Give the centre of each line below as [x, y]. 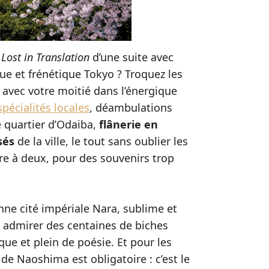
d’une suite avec [133, 57]
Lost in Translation [47, 57]
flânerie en [128, 124]
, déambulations [131, 107]
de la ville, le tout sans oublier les [103, 141]
